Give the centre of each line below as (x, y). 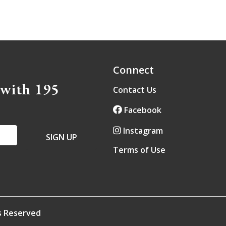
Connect (133, 70)
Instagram (142, 130)
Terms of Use (139, 150)
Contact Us (135, 90)
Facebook (142, 110)
